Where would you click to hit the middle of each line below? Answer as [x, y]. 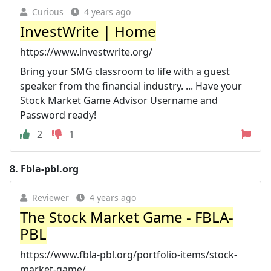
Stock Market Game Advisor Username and [119, 100]
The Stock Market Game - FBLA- [127, 217]
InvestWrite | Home [88, 31]
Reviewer [51, 197]
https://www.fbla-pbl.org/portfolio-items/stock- [129, 254]
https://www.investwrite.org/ [86, 52]
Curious [48, 11]
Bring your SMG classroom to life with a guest [125, 71]
